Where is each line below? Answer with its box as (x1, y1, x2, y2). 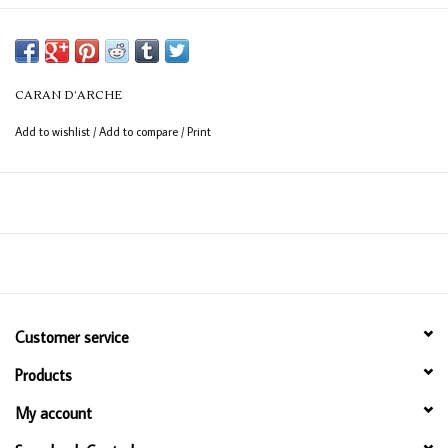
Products (15, 365, 72, 386)
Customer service (15, 327, 129, 348)
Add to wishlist (15, 124, 93, 140)
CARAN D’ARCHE (15, 88, 122, 104)
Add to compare (99, 124, 181, 140)
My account (15, 403, 92, 424)
